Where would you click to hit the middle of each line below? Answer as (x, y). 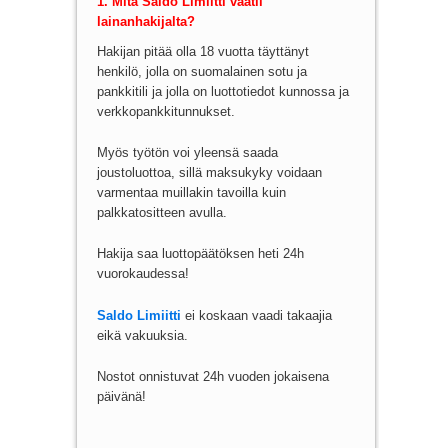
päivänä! (121, 396)
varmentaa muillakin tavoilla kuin (191, 193)
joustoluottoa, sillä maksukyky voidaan (209, 173)
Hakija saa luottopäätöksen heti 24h (200, 254)
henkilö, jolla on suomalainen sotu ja (201, 72)
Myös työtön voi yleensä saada (187, 153)
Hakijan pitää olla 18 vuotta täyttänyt (202, 52)
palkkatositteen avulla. (161, 213)
